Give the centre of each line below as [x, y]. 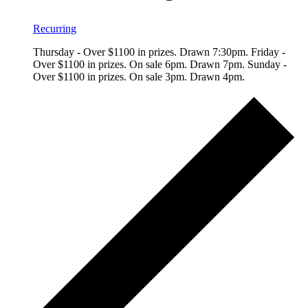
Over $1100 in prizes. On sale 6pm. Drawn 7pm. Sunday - [160, 65]
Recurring [55, 29]
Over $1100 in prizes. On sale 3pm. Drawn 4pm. [139, 77]
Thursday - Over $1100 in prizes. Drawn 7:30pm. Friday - [159, 52]
